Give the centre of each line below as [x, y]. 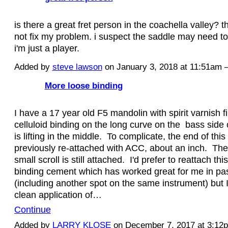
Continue [32, 209]
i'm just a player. [47, 48]
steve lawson [77, 67]
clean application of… [58, 195]
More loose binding [83, 86]
